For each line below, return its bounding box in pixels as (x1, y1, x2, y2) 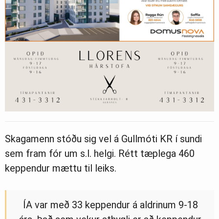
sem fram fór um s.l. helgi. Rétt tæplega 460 (5, 147, 195, 159)
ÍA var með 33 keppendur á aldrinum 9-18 (22, 198, 198, 211)
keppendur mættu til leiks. (5, 162, 116, 174)
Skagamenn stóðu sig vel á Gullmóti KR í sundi (5, 132, 202, 145)
